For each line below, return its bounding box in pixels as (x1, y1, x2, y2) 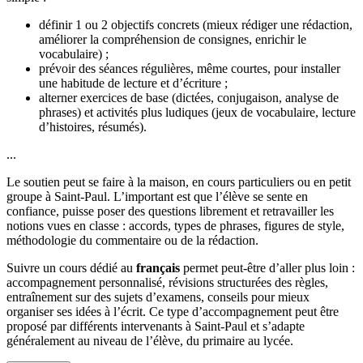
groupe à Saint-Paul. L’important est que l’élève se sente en (6, 189, 308, 203)
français (136, 260, 180, 275)
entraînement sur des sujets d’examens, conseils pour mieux (6, 289, 310, 304)
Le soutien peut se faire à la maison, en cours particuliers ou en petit (6, 174, 351, 189)
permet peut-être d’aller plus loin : (180, 260, 355, 275)
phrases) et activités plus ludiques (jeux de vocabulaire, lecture (39, 105, 356, 119)
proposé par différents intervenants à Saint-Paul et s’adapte (6, 318, 305, 333)
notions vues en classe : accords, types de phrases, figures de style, (6, 218, 344, 233)
